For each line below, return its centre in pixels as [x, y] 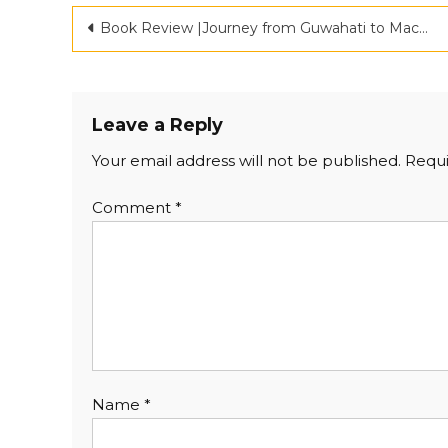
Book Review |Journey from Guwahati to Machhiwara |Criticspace [259, 28]
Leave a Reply [157, 125]
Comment [133, 207]
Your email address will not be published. [246, 160]
